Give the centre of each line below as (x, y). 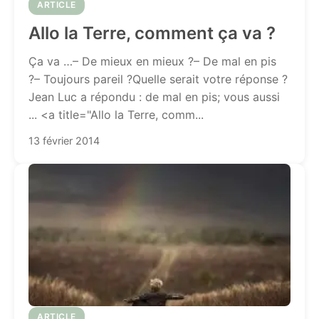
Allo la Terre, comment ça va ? (152, 33)
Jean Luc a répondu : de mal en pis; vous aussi (154, 97)
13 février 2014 (64, 141)
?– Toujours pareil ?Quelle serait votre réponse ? (158, 79)
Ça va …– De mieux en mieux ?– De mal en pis (152, 61)
